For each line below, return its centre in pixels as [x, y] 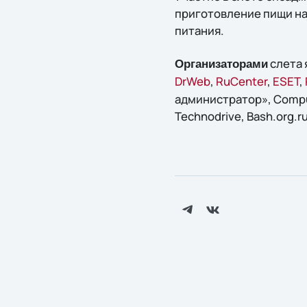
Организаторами [221, 64]
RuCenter [241, 81]
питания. [199, 31]
